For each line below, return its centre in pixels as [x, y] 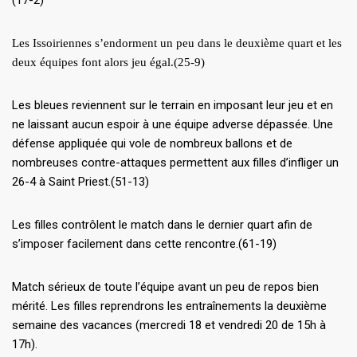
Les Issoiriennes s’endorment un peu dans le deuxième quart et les [177, 43]
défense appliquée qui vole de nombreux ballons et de [152, 143]
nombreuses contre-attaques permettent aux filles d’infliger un [175, 162]
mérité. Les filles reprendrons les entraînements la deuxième [169, 306]
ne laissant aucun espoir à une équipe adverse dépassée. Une [173, 124]
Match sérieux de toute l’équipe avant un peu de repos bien [165, 286]
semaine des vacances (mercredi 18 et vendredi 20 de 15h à [169, 325]
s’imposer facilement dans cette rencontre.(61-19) [144, 243]
